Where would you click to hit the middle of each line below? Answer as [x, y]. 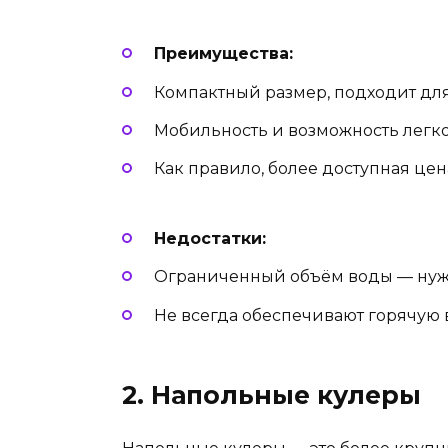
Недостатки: [210, 239]
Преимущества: [223, 54]
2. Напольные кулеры [271, 394]
